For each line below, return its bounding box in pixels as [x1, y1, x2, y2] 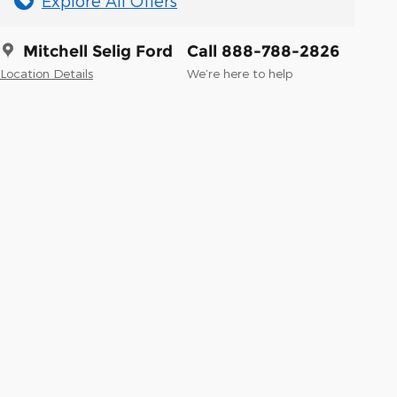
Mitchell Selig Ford [23, 41, 173, 61]
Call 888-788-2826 [187, 41, 339, 61]
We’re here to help [187, 65, 292, 81]
